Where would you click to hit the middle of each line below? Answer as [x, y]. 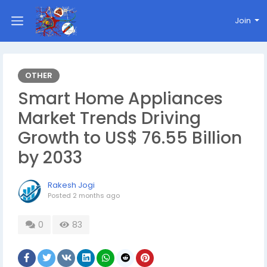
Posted [60, 195]
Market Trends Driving [109, 118]
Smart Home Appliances [120, 99]
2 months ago [96, 195]
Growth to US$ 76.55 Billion [130, 138]
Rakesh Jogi [71, 185]
